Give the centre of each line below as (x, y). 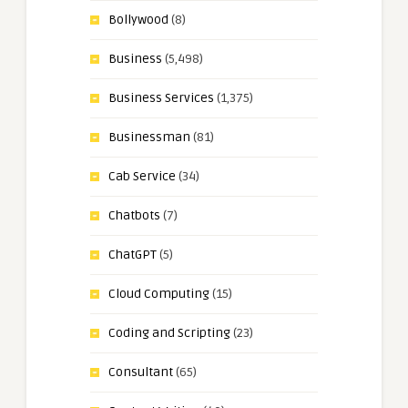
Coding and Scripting (169, 333)
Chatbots (134, 216)
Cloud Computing (159, 294)
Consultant (141, 372)
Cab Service (142, 177)
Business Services (161, 98)
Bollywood (138, 20)
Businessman (149, 138)
